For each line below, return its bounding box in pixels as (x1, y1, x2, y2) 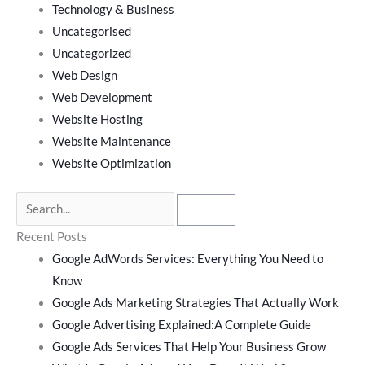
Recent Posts (16, 230, 87, 244)
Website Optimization (51, 156, 171, 171)
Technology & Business (51, 2, 174, 17)
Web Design (51, 68, 117, 83)
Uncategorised (51, 24, 131, 39)
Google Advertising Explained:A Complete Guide (51, 318, 311, 332)
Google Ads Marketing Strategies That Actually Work (51, 296, 339, 310)
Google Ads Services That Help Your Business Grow (51, 340, 326, 354)
